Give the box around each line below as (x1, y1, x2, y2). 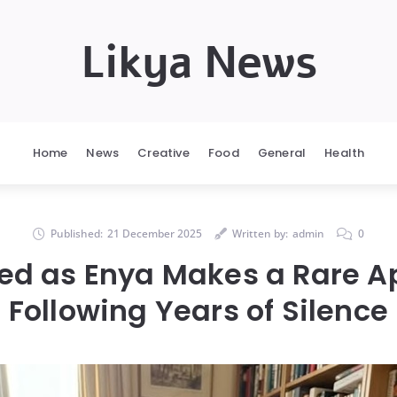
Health (324, 144, 365, 161)
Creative (137, 144, 190, 161)
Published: (51, 226, 103, 241)
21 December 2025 (107, 226, 202, 241)
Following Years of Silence (8, 291, 389, 331)
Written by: (232, 226, 288, 241)
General (257, 144, 307, 161)
